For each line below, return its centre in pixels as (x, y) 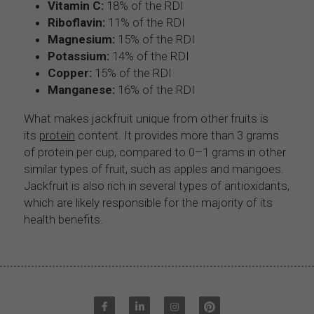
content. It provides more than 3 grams (177, 135)
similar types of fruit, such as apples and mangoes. (154, 169)
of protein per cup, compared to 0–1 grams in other (155, 152)
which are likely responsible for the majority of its (148, 202)
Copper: (70, 73)
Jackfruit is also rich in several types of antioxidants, (157, 185)
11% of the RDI (145, 22)
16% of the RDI (155, 89)
